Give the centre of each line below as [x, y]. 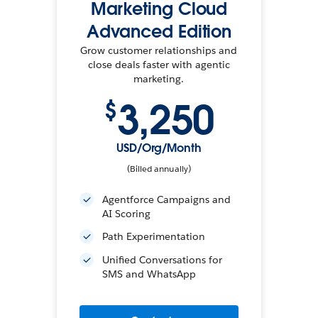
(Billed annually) [159, 169]
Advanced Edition [159, 32]
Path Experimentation [153, 236]
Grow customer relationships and [159, 50]
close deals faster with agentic [159, 65]
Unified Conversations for [162, 260]
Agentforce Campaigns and [166, 199]
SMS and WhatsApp [149, 274]
